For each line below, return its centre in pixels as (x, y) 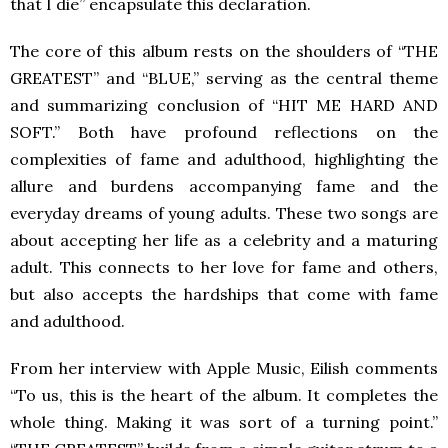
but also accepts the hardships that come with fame (224, 294)
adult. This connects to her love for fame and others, (224, 267)
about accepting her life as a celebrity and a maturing (224, 240)
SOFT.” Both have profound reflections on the (224, 132)
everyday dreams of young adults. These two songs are (224, 213)
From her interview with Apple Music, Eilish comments (224, 368)
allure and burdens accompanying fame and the (224, 186)
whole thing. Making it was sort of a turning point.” (224, 422)
